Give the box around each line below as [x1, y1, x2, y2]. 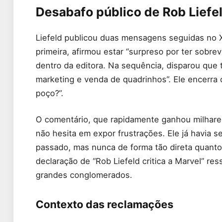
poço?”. [36, 88, 63, 98]
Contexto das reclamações [36, 198, 173, 211]
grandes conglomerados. [36, 170, 132, 180]
